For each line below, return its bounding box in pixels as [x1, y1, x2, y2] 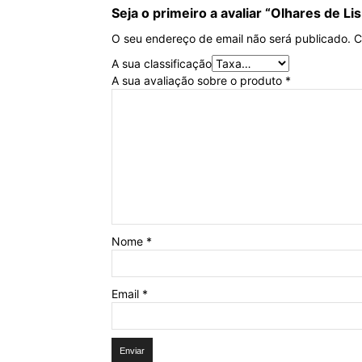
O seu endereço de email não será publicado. [112, 32, 351, 45]
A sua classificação [112, 57, 212, 70]
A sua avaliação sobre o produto [112, 74, 285, 87]
